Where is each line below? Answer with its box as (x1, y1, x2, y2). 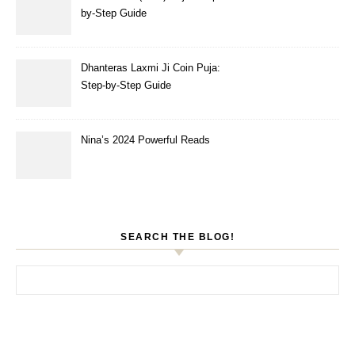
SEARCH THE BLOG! (120, 231, 235, 242)
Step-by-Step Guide (81, 79, 171, 91)
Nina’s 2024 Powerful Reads (81, 134, 210, 146)
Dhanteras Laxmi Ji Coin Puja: (81, 62, 220, 74)
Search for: (15, 267, 72, 281)
